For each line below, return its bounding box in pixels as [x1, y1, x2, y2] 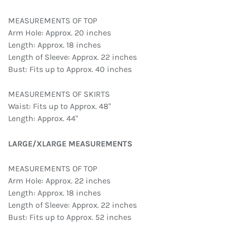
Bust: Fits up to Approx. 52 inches [8, 212, 131, 222]
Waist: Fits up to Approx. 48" [8, 101, 111, 111]
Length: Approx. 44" [8, 113, 78, 124]
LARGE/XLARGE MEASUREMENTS [8, 138, 132, 148]
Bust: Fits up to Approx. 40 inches [8, 64, 132, 74]
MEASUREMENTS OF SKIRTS [8, 89, 110, 99]
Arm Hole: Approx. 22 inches [8, 176, 110, 186]
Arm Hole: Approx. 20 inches [8, 27, 111, 37]
